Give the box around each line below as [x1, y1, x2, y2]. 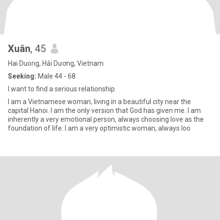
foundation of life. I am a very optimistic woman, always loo [8, 124, 191, 132]
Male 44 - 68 [36, 72, 76, 80]
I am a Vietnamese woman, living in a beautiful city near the [8, 98, 191, 106]
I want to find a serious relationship [8, 85, 115, 93]
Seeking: [8, 72, 36, 80]
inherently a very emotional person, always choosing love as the [8, 115, 204, 123]
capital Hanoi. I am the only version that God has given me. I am [8, 107, 201, 114]
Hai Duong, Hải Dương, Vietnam [8, 59, 104, 67]
